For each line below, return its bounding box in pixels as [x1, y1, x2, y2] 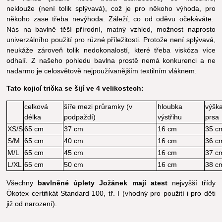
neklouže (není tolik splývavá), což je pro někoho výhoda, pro [6, 4, 216, 13]
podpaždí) [64, 113, 96, 121]
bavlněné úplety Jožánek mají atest [38, 179, 167, 187]
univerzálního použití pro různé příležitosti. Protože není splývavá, [6, 36, 216, 44]
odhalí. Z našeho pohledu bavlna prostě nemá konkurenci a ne [6, 56, 216, 65]
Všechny [6, 179, 38, 187]
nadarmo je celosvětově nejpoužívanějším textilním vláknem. [6, 67, 197, 75]
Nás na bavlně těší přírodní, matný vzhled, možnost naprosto [6, 25, 216, 34]
